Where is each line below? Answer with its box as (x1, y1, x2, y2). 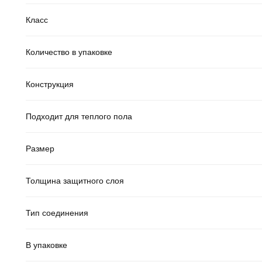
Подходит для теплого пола (26, 111, 132, 121)
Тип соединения (26, 208, 88, 218)
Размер (26, 143, 54, 153)
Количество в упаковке (26, 47, 112, 57)
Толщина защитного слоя (26, 175, 124, 185)
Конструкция (26, 79, 74, 89)
